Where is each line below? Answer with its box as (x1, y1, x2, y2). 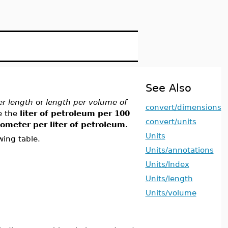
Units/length (145, 174, 193, 183)
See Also (145, 81, 191, 94)
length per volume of (45, 98, 127, 106)
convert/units (145, 117, 196, 126)
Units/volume (145, 188, 196, 197)
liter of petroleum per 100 (19, 109, 130, 118)
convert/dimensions (145, 103, 221, 111)
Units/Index (145, 160, 189, 168)
